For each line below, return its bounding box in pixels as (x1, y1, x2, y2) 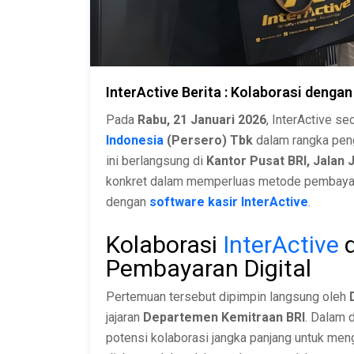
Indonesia (106, 132, 164, 148)
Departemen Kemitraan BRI (143, 309, 305, 325)
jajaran (106, 309, 143, 325)
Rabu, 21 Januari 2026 (137, 111, 266, 127)
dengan (106, 194, 149, 209)
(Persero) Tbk (164, 132, 253, 148)
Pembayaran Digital (106, 254, 311, 282)
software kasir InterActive (149, 194, 308, 209)
